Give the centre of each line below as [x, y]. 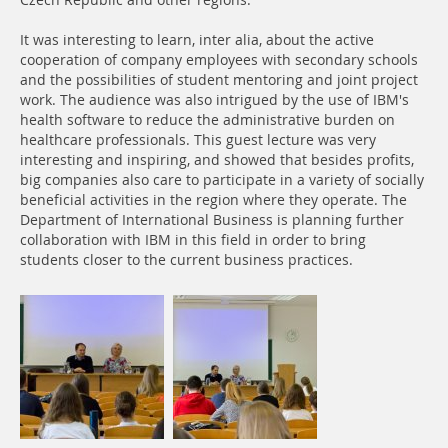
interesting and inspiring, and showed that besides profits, [217, 160]
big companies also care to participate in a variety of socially [222, 180]
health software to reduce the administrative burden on [207, 120]
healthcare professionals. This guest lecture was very [198, 140]
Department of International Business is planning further [212, 220]
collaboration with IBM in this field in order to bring [193, 240]
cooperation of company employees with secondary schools [219, 60]
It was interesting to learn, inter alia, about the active [197, 40]
